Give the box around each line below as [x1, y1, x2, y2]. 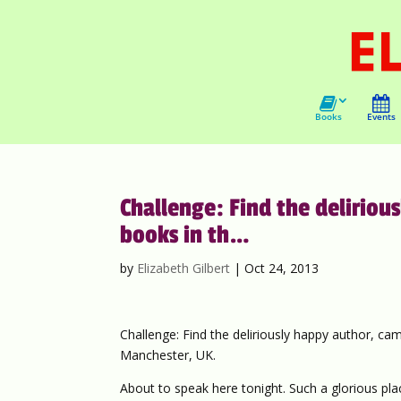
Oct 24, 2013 [244, 260, 320, 277]
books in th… [120, 220, 251, 250]
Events [366, 110, 396, 123]
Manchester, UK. [120, 346, 217, 363]
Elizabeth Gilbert [137, 260, 231, 277]
